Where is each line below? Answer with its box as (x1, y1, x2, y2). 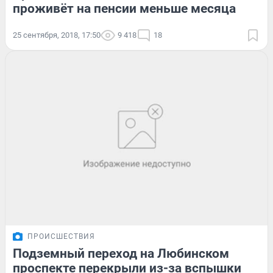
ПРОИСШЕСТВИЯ (27, 232, 95, 241)
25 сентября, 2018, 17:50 (13, 30, 101, 40)
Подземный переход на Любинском (13, 246, 229, 261)
